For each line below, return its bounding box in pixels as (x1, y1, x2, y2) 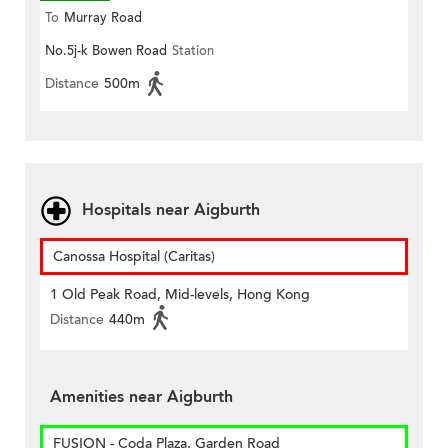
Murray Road (64, 9, 142, 28)
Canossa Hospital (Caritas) (53, 247, 215, 267)
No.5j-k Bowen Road (45, 42, 167, 61)
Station (172, 42, 214, 61)
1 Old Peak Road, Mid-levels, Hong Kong (50, 285, 310, 305)
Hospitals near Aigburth (82, 199, 260, 222)
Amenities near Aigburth (50, 386, 233, 409)
